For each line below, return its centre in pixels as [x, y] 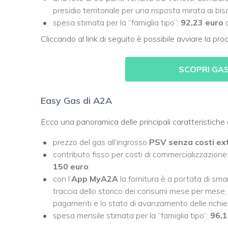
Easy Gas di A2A [76, 100]
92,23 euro [203, 22]
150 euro [71, 166]
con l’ [62, 178]
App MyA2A [96, 178]
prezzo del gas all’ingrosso [100, 142]
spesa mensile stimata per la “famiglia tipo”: [132, 215]
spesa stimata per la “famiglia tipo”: [117, 22]
